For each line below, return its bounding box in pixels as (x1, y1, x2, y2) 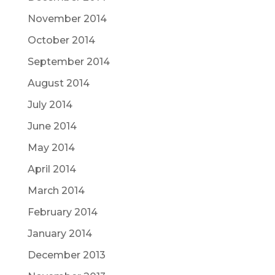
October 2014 (27, 34, 95, 46)
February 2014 (27, 206, 98, 218)
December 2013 (27, 249, 106, 261)
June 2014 (27, 120, 77, 132)
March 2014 (27, 185, 85, 196)
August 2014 (27, 77, 90, 89)
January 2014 (27, 228, 92, 239)
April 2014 (27, 163, 76, 175)
